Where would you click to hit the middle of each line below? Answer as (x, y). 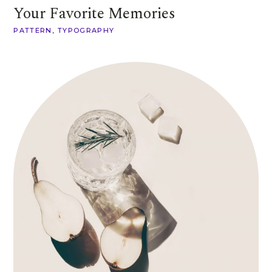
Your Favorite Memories (95, 14)
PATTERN (33, 30)
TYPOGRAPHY (86, 30)
